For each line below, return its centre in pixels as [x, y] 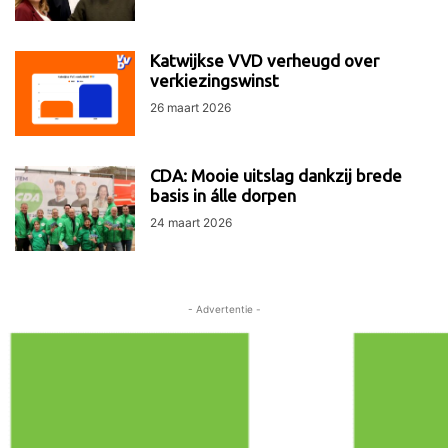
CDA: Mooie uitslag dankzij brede [276, 176]
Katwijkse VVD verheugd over [264, 61]
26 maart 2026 [190, 108]
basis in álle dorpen [223, 196]
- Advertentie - [224, 309]
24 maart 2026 [191, 223]
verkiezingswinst [214, 81]
